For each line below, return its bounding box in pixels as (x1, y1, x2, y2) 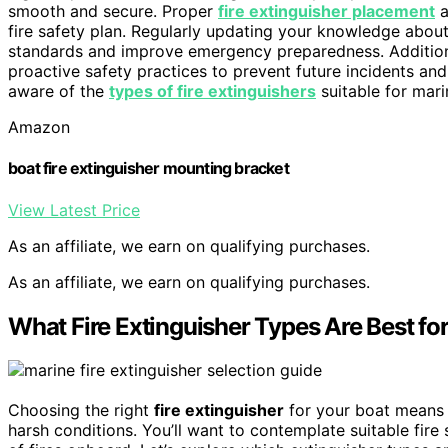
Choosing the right (8, 400, 154, 421)
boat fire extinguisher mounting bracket (8, 158, 289, 179)
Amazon (8, 117, 70, 138)
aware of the (8, 81, 109, 102)
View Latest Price (8, 199, 140, 220)
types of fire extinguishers (109, 81, 316, 102)
